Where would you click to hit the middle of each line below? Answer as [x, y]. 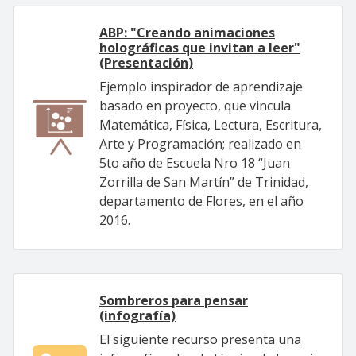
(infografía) [137, 315]
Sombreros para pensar [174, 300]
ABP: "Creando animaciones [187, 33]
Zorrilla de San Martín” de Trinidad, [204, 182]
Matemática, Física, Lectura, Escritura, [211, 125]
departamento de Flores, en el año [201, 201]
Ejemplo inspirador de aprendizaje [201, 87]
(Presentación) [146, 63]
